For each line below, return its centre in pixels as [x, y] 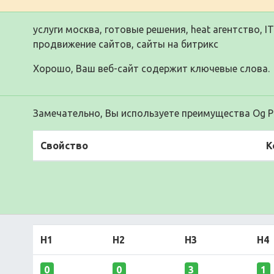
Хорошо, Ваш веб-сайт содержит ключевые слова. [151, 68]
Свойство [64, 146]
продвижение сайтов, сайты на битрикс [126, 44]
